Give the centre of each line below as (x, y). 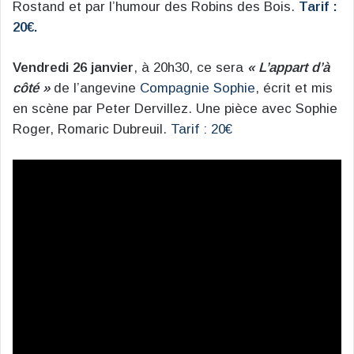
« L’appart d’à (288, 68)
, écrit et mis (294, 88)
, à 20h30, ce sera (190, 68)
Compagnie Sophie (198, 88)
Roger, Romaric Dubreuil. (92, 130)
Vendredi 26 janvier (73, 68)
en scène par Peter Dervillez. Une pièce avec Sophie (175, 109)
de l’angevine (95, 88)
